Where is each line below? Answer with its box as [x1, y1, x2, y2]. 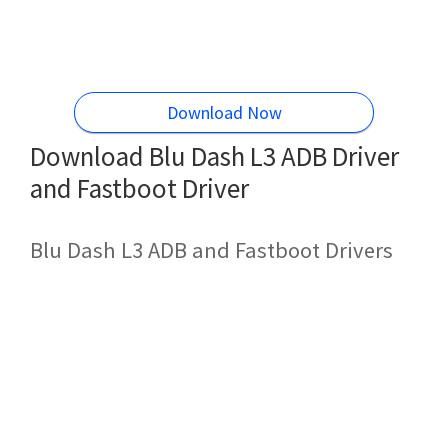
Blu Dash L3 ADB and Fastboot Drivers [30, 236, 393, 264]
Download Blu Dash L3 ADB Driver [30, 138, 399, 173]
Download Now [166, 100, 282, 124]
